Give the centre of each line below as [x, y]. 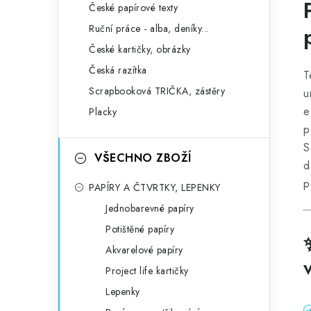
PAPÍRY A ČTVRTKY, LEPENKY [155, 187]
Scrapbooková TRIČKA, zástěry [157, 91]
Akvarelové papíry [144, 250]
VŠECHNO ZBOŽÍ [143, 158]
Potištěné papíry [140, 229]
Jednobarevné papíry [150, 208]
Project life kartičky [147, 271]
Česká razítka [118, 70]
